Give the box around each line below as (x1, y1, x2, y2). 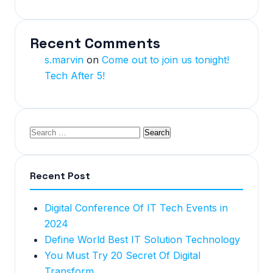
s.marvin (44, 54, 83, 66)
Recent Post (30, 169, 90, 182)
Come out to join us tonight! (102, 54, 229, 66)
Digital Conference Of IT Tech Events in (44, 202, 228, 214)
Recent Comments (30, 34, 160, 52)
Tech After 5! (44, 69, 105, 82)
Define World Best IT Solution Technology (44, 233, 240, 246)
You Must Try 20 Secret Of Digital (44, 249, 200, 261)
